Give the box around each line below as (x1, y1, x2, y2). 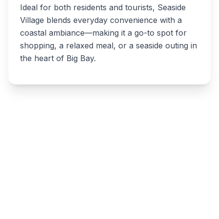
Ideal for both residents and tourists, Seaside (20, 2, 186, 12)
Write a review (82, 136, 137, 146)
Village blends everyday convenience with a (20, 15, 182, 25)
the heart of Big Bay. (20, 53, 96, 63)
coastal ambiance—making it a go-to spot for (20, 28, 187, 38)
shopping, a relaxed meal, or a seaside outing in (20, 41, 197, 50)
